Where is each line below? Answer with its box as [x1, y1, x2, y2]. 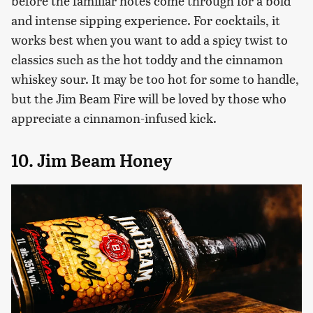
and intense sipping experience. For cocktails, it [11, 11, 280, 29]
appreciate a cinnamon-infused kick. [11, 109, 217, 127]
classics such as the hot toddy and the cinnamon [11, 50, 283, 68]
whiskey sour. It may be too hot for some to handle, [11, 70, 299, 88]
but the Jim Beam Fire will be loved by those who [11, 89, 286, 108]
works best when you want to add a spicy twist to [11, 31, 288, 49]
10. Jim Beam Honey [11, 150, 172, 172]
